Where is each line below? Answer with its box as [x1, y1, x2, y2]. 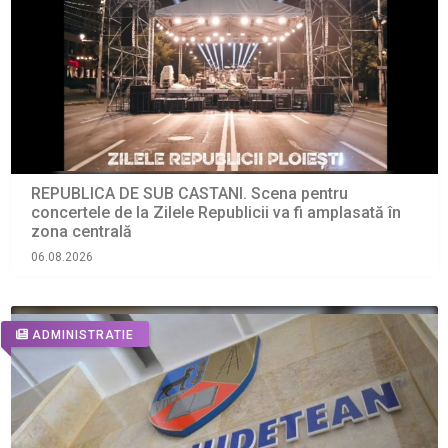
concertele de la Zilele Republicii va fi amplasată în [30, 203, 401, 223]
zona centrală [30, 222, 132, 242]
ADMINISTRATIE [31, 327, 134, 342]
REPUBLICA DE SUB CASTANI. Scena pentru [30, 184, 348, 204]
